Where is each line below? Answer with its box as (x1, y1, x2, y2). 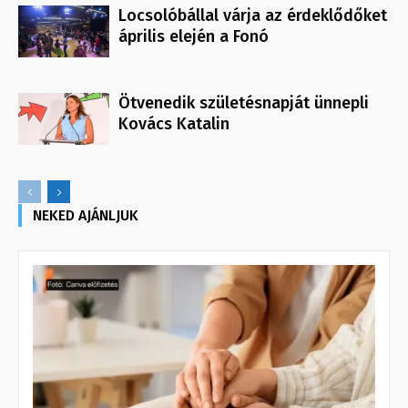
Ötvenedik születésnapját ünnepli (118, 93, 369, 114)
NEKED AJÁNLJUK (33, 207, 138, 225)
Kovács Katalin (118, 114, 229, 135)
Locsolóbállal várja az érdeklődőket (118, 5, 387, 26)
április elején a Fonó (118, 26, 269, 47)
